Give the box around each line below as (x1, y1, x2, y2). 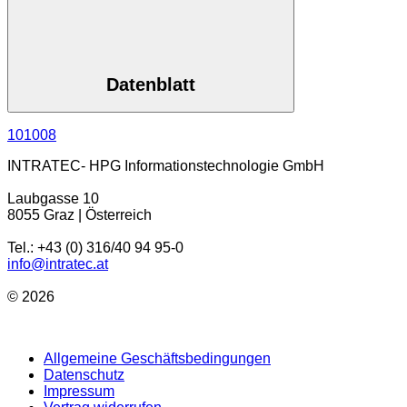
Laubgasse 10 (7, 191, 99, 207)
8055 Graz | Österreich (7, 207, 152, 223)
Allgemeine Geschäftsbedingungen (44, 351, 271, 367)
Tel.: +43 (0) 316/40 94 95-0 (7, 240, 184, 256)
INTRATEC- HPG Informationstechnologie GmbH (7, 158, 324, 174)
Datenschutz (44, 367, 124, 383)
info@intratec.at (7, 256, 108, 273)
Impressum (44, 383, 114, 400)
